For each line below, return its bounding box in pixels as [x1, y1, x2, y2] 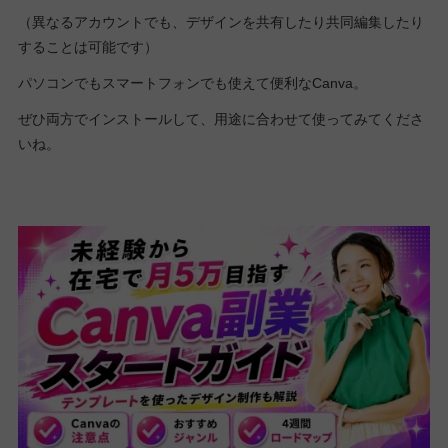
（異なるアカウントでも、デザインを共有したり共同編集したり [17, 14, 424, 31]
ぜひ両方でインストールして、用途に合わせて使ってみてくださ [17, 111, 424, 128]
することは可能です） [17, 39, 158, 56]
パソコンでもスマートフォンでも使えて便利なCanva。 [17, 75, 367, 92]
